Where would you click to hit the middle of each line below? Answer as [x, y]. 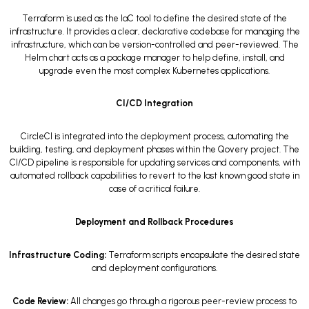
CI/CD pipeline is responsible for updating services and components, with [154, 163]
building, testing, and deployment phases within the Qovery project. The [154, 150]
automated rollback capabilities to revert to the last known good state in [154, 176]
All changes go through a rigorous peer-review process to [182, 301]
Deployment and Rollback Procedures [154, 221]
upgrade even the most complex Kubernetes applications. [154, 70]
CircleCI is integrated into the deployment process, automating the [154, 137]
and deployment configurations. [154, 268]
